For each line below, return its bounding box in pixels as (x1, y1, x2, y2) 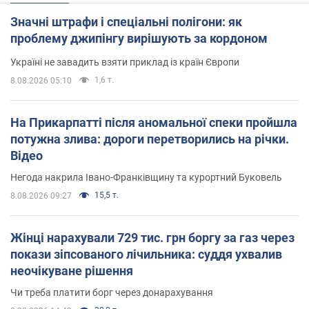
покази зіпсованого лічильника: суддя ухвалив (10, 247, 282, 262)
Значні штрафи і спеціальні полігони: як (10, 14, 242, 30)
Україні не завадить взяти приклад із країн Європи (10, 57, 239, 68)
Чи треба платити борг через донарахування (10, 287, 213, 299)
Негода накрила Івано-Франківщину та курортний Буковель (10, 172, 282, 183)
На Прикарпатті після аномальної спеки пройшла (10, 115, 297, 130)
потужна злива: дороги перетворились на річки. (10, 132, 289, 147)
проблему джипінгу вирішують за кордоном (10, 31, 268, 46)
